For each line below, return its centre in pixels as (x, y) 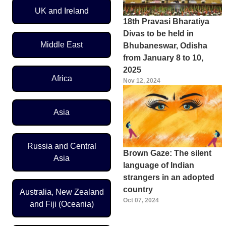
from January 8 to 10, (163, 58)
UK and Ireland (62, 11)
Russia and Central (62, 146)
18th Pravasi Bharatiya (166, 22)
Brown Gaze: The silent (167, 153)
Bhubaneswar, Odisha (165, 46)
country (138, 189)
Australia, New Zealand (62, 192)
